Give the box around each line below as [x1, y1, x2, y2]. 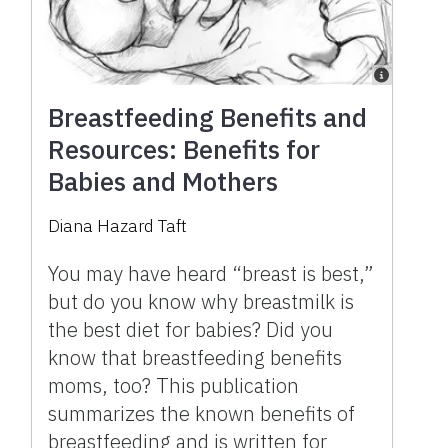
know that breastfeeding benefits [48, 343, 343, 371]
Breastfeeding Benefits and [48, 99, 368, 134]
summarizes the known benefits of [48, 399, 356, 427]
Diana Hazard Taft [48, 214, 188, 237]
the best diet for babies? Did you [48, 315, 334, 343]
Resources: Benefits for [48, 131, 321, 166]
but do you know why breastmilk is [48, 287, 355, 315]
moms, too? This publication [48, 371, 300, 399]
